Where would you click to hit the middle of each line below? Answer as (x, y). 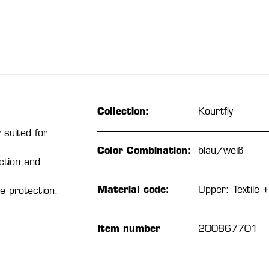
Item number (128, 229)
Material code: (133, 190)
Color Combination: (144, 151)
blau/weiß (220, 151)
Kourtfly (215, 112)
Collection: (123, 112)
